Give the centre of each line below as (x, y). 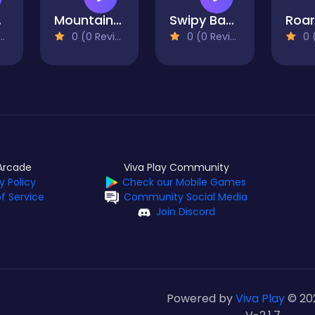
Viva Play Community (176, 168)
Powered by (201, 299)
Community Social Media (186, 197)
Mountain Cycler (117, 20)
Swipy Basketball (230, 20)
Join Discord (186, 212)
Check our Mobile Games (184, 182)
